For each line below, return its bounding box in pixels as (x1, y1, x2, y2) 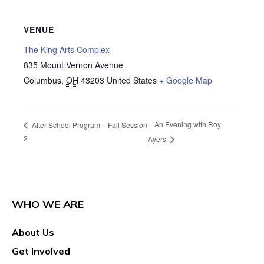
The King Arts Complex (24, 43, 110, 55)
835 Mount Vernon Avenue (24, 58, 123, 71)
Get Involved (12, 245, 70, 258)
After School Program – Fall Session (30, 119, 147, 130)
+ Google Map (159, 74, 212, 86)
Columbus (24, 74, 61, 86)
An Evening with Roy (154, 119, 221, 130)
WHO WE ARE (12, 197, 84, 212)
